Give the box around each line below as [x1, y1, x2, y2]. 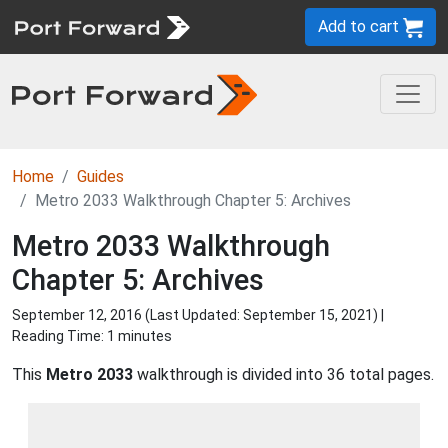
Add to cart [318, 17, 403, 36]
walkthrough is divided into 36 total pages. [133, 365, 434, 384]
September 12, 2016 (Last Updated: [12, 307, 243, 323]
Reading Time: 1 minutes [12, 328, 172, 344]
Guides [77, 167, 124, 186]
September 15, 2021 [243, 307, 373, 323]
